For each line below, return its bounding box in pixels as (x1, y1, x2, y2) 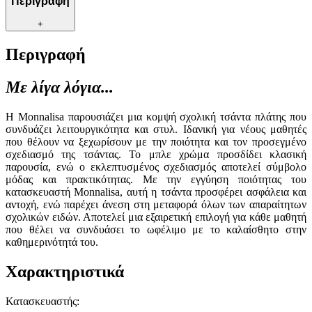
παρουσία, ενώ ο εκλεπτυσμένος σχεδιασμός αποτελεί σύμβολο (6, 160, 306, 173)
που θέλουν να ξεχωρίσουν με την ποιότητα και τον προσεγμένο (6, 135, 306, 148)
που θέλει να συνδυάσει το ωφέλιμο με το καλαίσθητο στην (6, 223, 306, 235)
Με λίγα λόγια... (6, 77, 114, 96)
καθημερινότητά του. (6, 235, 98, 248)
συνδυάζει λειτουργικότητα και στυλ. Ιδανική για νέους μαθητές (6, 123, 306, 135)
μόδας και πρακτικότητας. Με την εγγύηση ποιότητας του (6, 173, 306, 185)
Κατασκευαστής (6, 295, 77, 307)
